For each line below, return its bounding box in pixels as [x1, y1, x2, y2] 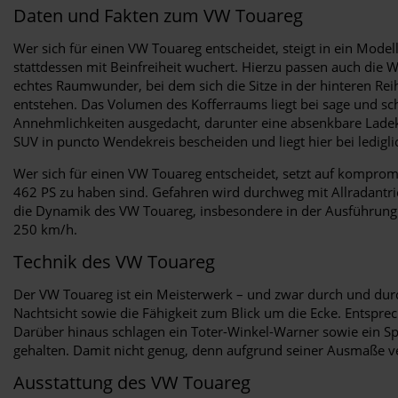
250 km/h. [13, 219, 77, 238]
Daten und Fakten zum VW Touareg [13, 3, 303, 28]
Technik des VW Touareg [13, 249, 215, 274]
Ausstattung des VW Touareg [13, 370, 251, 394]
